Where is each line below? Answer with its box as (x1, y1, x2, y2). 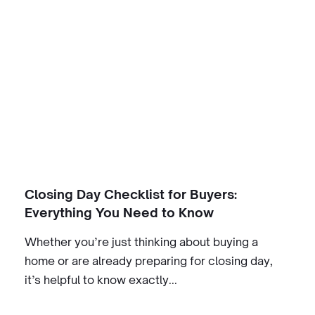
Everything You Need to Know (25, 205, 214, 220)
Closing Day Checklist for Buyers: (25, 186, 238, 202)
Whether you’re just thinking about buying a (25, 235, 259, 249)
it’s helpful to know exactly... (25, 273, 178, 287)
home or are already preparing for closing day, (25, 254, 274, 268)
